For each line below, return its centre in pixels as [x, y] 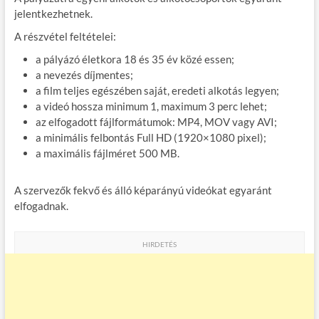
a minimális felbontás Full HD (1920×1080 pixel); [151, 137]
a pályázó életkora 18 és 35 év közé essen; [135, 59]
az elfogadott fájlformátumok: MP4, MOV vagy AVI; [156, 121]
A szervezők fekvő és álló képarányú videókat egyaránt [143, 190]
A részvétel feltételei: [65, 36]
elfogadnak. [41, 205]
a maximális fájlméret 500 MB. [107, 153]
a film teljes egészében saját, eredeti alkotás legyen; [157, 90]
